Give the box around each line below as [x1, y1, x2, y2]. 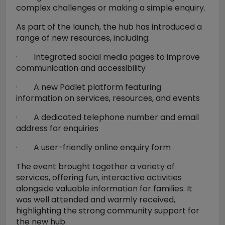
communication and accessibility [16, 62, 146, 74]
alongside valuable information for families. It [16, 183, 192, 194]
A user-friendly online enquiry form [34, 142, 171, 153]
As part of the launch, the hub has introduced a [16, 21, 202, 33]
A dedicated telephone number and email [34, 111, 199, 123]
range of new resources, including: [16, 32, 150, 44]
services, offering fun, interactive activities [16, 172, 182, 183]
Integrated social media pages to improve [34, 51, 200, 63]
